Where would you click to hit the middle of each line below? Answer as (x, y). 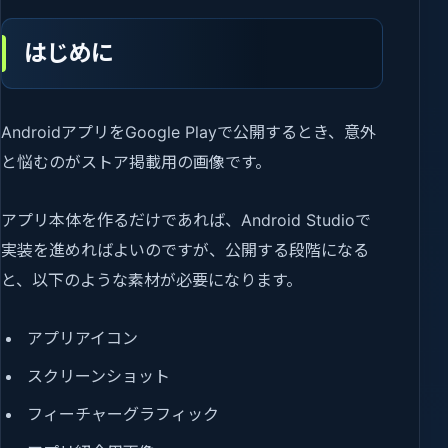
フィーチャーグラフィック (123, 414)
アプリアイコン (83, 338)
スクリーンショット (99, 376)
